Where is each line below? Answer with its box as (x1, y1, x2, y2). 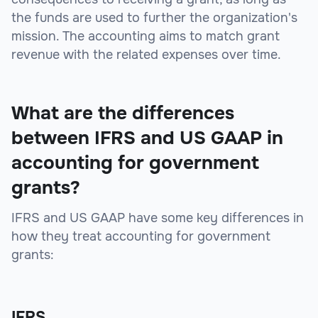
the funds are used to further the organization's (11, 10, 297, 26)
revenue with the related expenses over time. (11, 47, 281, 63)
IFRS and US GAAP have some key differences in (11, 210, 304, 226)
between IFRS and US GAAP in (11, 126, 283, 150)
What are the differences (11, 102, 234, 126)
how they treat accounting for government (11, 229, 270, 245)
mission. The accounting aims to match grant (11, 28, 280, 45)
